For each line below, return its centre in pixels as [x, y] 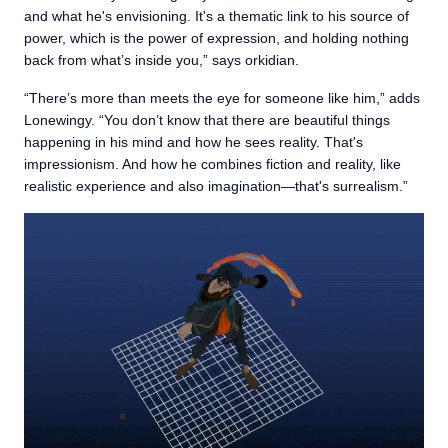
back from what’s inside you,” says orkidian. [161, 60]
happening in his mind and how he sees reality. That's [193, 142]
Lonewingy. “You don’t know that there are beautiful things [207, 120]
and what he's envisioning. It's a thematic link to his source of [216, 16]
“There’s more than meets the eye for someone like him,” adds [222, 98]
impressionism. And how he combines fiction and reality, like [212, 164]
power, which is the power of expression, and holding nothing [216, 38]
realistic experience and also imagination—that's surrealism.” [216, 186]
